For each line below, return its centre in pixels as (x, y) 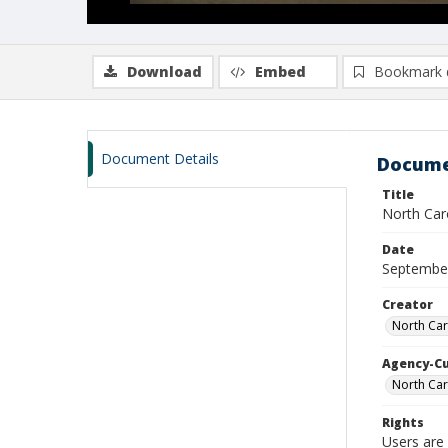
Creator (407, 304)
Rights (403, 422)
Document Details (160, 158)
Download (164, 71)
